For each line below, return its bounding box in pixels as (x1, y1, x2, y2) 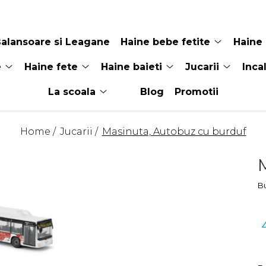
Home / (20, 126, 58, 137)
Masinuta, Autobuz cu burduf (102, 126, 246, 137)
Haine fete (24, 61, 78, 72)
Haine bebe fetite (120, 36, 210, 47)
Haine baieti (101, 61, 162, 72)
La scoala (47, 86, 96, 97)
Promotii (174, 86, 218, 97)
